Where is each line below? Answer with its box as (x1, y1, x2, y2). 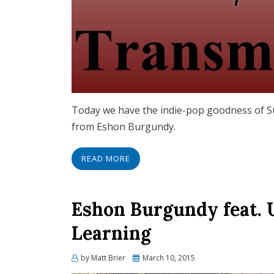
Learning (72, 221, 151, 245)
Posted (132, 252, 157, 262)
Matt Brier (91, 253, 125, 263)
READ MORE (81, 153, 130, 164)
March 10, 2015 (143, 253, 195, 263)
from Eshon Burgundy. (72, 120, 176, 133)
